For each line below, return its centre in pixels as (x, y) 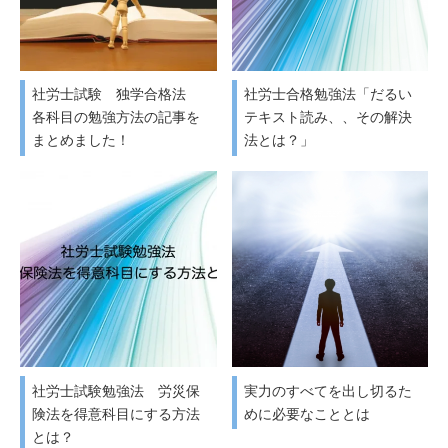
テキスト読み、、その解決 (327, 117)
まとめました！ (81, 140)
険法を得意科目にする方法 (116, 413)
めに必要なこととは (306, 413)
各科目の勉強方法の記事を (116, 117)
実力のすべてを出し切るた (327, 390)
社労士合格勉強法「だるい (327, 94)
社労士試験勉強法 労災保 (116, 390)
